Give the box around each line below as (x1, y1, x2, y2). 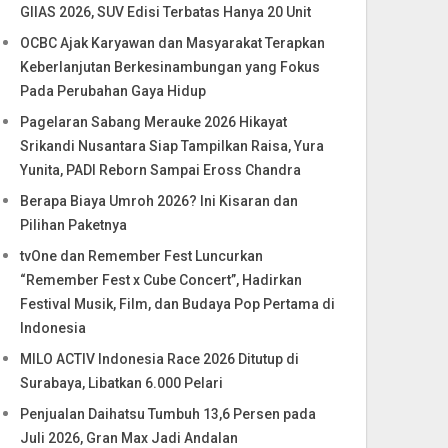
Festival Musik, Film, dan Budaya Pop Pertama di (20, 296, 336, 312)
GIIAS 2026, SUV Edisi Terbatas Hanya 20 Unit (20, 4, 312, 20)
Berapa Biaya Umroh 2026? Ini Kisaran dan (20, 193, 299, 209)
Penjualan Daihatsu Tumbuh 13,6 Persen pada (20, 406, 317, 422)
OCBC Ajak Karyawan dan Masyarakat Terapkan (20, 35, 326, 51)
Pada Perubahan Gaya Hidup (20, 83, 207, 99)
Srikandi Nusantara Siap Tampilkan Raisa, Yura (20, 138, 325, 154)
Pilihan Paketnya (20, 217, 128, 233)
